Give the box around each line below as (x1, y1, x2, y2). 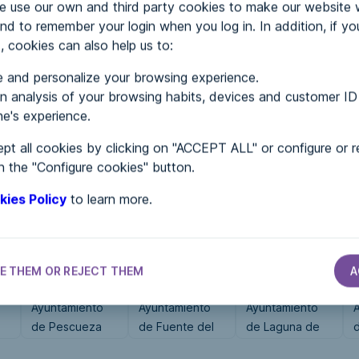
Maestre (139, 339, 183, 353)
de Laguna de (246, 320, 320, 333)
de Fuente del (139, 320, 214, 333)
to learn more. (67, 191, 152, 207)
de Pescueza (31, 320, 102, 333)
